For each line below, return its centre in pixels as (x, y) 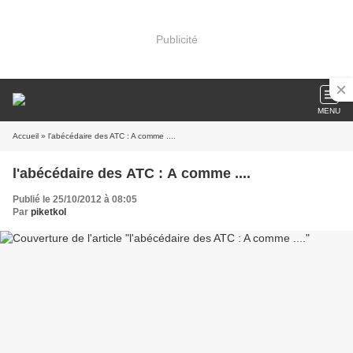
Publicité (176, 39)
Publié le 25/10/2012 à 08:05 (75, 199)
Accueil (26, 136)
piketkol (48, 212)
